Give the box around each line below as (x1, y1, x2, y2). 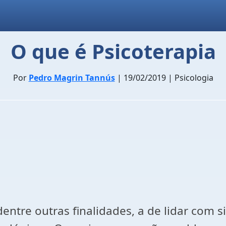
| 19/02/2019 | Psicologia (115, 72, 213, 83)
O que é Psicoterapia (10, 37, 216, 65)
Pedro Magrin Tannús (28, 72, 115, 83)
